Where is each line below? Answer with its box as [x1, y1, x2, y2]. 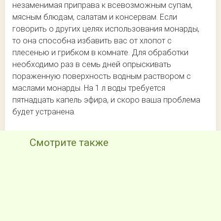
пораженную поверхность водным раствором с [12, 71, 191, 81]
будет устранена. [12, 107, 75, 116]
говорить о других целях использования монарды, [12, 24, 199, 34]
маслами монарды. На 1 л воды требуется [12, 83, 165, 93]
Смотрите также [30, 136, 109, 148]
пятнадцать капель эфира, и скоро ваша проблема [12, 95, 200, 105]
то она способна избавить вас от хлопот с [12, 36, 172, 45]
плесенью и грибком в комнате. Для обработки [12, 47, 188, 57]
